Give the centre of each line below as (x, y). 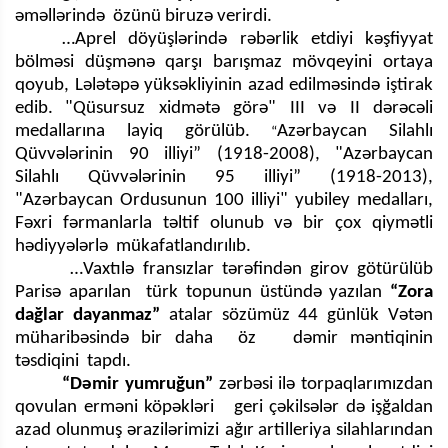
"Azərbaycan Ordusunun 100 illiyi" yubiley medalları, (224, 200)
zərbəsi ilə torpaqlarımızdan (323, 384)
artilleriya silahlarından (345, 430)
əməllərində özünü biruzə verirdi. (143, 16)
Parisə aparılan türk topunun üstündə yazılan (202, 292)
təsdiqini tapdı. (111, 361)
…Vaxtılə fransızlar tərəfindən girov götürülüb (247, 269)
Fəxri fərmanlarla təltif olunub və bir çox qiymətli (224, 223)
